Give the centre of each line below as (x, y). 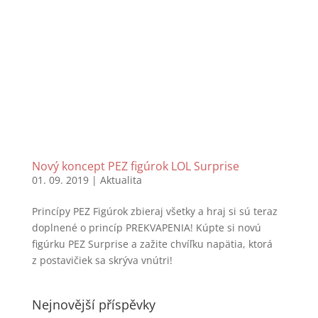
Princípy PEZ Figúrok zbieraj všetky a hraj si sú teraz (154, 212)
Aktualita (121, 180)
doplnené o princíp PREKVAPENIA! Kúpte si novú (146, 228)
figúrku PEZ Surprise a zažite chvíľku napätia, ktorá (152, 244)
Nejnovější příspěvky (93, 305)
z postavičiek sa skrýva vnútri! (102, 261)
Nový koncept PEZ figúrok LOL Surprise (135, 166)
